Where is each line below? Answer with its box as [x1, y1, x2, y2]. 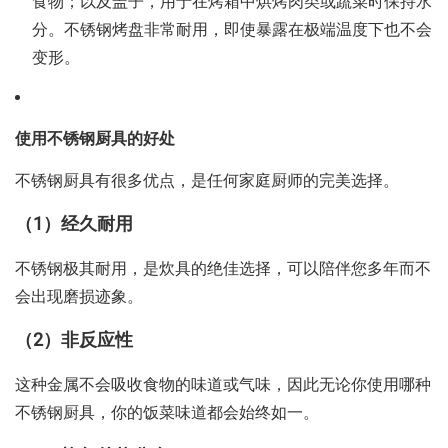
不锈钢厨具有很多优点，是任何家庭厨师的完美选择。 [15, 169, 399, 194]
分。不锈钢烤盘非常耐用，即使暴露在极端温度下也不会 [31, 18, 432, 43]
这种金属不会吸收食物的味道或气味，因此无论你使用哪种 [15, 373, 431, 398]
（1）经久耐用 [15, 211, 133, 239]
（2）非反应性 [15, 327, 133, 355]
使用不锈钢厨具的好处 [15, 127, 175, 152]
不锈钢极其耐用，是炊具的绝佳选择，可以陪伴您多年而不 [15, 257, 431, 282]
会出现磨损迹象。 [15, 285, 143, 310]
